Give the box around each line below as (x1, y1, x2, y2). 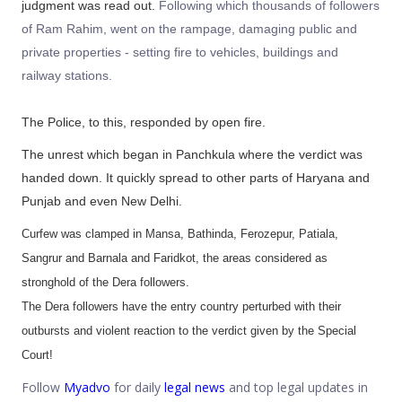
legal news (164, 379, 225, 397)
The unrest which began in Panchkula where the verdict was (22, 147, 363, 162)
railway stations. (22, 68, 112, 83)
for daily (110, 379, 164, 397)
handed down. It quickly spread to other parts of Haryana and (22, 170, 370, 186)
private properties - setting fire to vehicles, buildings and (22, 45, 338, 60)
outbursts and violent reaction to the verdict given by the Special (22, 324, 356, 338)
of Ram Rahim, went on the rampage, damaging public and (22, 22, 357, 37)
